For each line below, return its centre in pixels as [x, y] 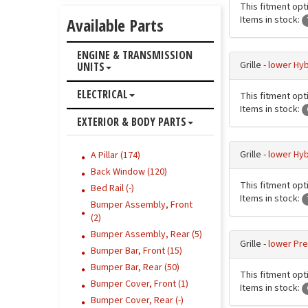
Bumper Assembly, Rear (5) [146, 234]
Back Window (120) [129, 172]
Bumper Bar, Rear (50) [135, 267]
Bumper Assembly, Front [142, 205]
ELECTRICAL [102, 94]
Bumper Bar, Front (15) [136, 251]
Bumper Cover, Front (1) [140, 284]
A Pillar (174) [115, 155]
